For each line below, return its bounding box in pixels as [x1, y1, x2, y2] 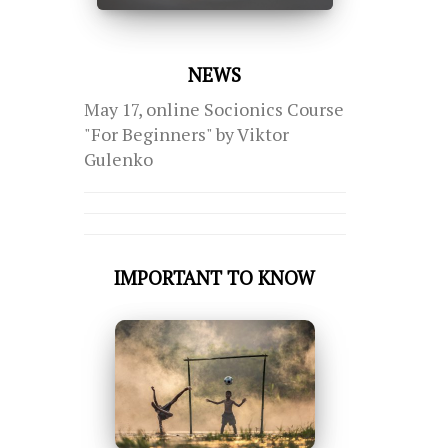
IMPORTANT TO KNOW [114, 265, 316, 291]
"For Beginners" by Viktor [83, 123, 289, 147]
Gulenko [83, 148, 153, 172]
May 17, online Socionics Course [83, 98, 344, 122]
